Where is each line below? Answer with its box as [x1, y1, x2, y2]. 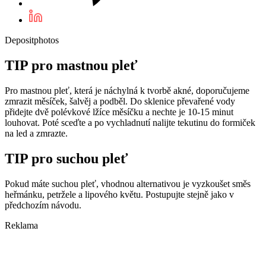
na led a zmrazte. [5, 128, 68, 138]
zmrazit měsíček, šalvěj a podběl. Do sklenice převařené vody [5, 96, 235, 106]
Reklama [5, 220, 38, 230]
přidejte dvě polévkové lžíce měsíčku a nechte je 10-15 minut [5, 106, 233, 117]
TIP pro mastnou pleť [5, 57, 138, 73]
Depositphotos [5, 34, 59, 45]
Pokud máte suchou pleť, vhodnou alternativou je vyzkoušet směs [5, 178, 251, 189]
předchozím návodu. [5, 199, 81, 210]
